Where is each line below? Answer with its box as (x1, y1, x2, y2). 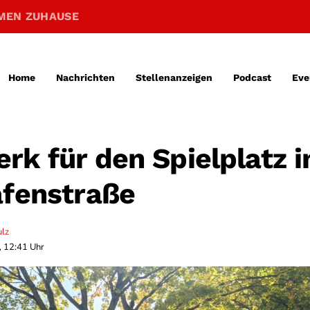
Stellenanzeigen (135, 71, 212, 83)
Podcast (232, 71, 271, 83)
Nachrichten (55, 71, 115, 83)
